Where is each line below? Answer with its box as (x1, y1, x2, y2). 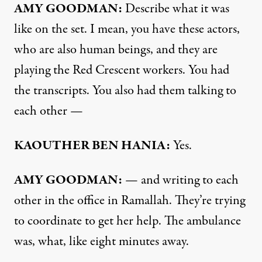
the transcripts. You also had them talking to (14, 81, 236, 100)
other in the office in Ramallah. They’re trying (14, 191, 245, 210)
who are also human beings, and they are (14, 40, 218, 59)
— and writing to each (122, 170, 239, 189)
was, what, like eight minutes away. (14, 232, 189, 251)
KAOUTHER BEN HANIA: (14, 136, 170, 155)
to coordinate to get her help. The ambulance (14, 211, 241, 230)
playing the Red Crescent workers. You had (14, 60, 229, 80)
